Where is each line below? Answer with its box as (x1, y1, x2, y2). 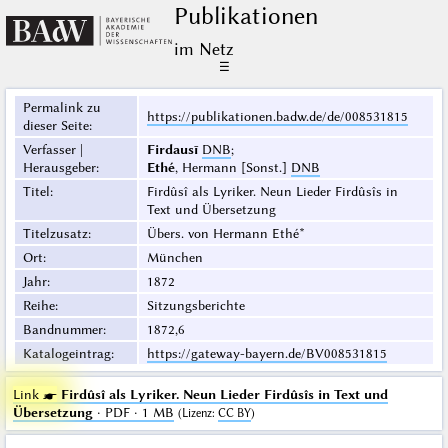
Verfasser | (22, 141, 83, 158)
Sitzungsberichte (146, 297, 245, 314)
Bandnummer (22, 321, 103, 338)
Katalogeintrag (22, 345, 111, 362)
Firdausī (146, 141, 198, 158)
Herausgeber (22, 159, 96, 176)
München (146, 249, 203, 266)
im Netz (173, 38, 233, 61)
